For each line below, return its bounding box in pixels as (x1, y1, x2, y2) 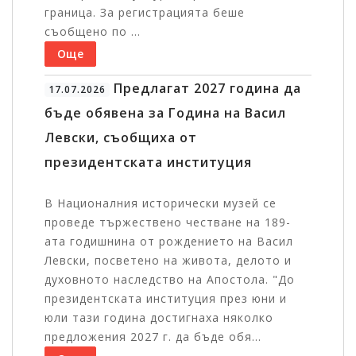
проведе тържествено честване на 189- (44, 215, 291, 230)
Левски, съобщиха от (44, 129, 197, 147)
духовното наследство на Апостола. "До (44, 272, 295, 288)
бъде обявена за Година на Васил (44, 104, 286, 122)
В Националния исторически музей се (44, 195, 277, 211)
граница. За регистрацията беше (44, 5, 245, 21)
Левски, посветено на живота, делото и (44, 253, 292, 269)
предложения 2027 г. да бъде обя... (44, 329, 261, 345)
